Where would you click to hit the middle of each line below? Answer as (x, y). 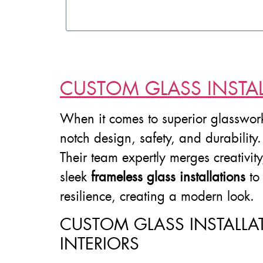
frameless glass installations (168, 177)
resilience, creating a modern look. (157, 197)
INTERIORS (100, 244)
